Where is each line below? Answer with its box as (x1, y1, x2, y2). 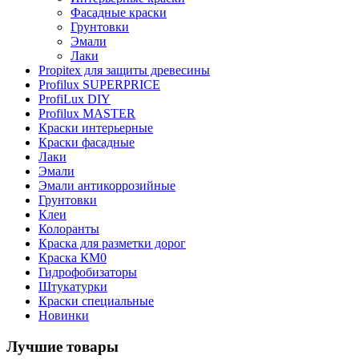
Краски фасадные (38, 135, 135, 150)
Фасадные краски (71, 6, 167, 20)
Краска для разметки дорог (38, 236, 186, 251)
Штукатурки (38, 280, 107, 294)
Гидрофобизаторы (38, 265, 137, 280)
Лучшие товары (6, 338, 119, 356)
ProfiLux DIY (38, 92, 111, 107)
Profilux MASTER (38, 107, 135, 121)
